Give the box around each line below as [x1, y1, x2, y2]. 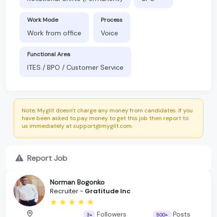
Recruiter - [50, 186, 85, 196]
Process [101, 15, 123, 24]
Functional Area [27, 50, 70, 58]
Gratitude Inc [85, 186, 130, 196]
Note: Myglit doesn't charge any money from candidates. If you [22, 106, 193, 114]
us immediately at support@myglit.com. [22, 122, 133, 130]
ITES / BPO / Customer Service [27, 62, 124, 72]
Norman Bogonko [50, 178, 105, 187]
